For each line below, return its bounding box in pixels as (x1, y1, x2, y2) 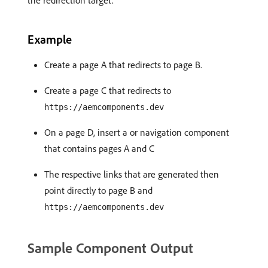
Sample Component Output (28, 239, 193, 257)
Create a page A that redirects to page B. (44, 59, 202, 71)
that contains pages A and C (44, 142, 154, 154)
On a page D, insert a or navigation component (44, 126, 229, 138)
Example (28, 32, 72, 47)
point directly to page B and (44, 184, 153, 196)
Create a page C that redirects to (44, 84, 171, 96)
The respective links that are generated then (44, 168, 219, 180)
